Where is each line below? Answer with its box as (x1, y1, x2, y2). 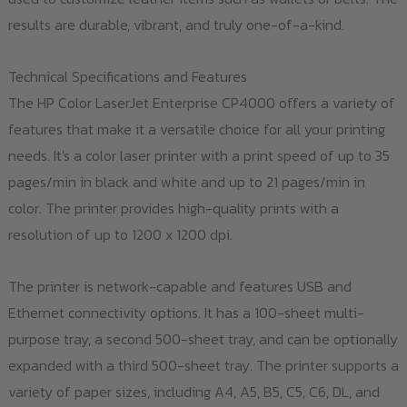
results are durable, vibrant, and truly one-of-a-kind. (7, 14, 344, 36)
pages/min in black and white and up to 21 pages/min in (7, 171, 365, 194)
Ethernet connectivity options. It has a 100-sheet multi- (7, 302, 364, 324)
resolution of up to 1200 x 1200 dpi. (7, 223, 233, 246)
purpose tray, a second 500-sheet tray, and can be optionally (7, 328, 398, 351)
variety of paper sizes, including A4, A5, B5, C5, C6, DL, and (7, 381, 380, 403)
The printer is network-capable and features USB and (7, 275, 352, 298)
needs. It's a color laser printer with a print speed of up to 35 (7, 144, 390, 167)
